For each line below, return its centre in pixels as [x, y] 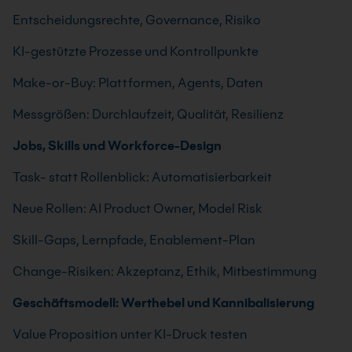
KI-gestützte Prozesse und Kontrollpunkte [136, 51]
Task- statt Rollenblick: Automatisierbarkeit [142, 177]
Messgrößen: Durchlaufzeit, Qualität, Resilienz [148, 114]
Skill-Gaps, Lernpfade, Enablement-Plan [134, 240]
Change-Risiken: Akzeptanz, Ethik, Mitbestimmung [165, 271]
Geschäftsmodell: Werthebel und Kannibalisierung [163, 303]
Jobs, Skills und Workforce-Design [117, 146]
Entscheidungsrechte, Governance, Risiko [137, 20]
